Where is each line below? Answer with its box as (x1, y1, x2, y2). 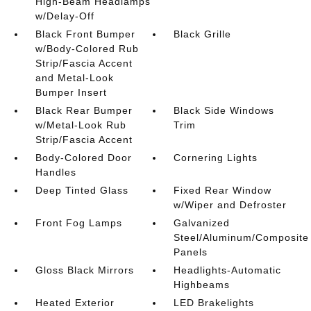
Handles (35, 167, 76, 178)
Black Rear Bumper (35, 105, 133, 116)
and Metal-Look (35, 72, 114, 83)
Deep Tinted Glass (35, 185, 128, 196)
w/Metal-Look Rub (35, 119, 126, 131)
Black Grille (174, 28, 232, 40)
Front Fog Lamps (35, 217, 122, 228)
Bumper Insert (35, 87, 107, 98)
